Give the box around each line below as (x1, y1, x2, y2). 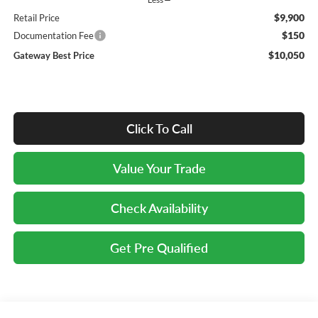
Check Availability (110, 200, 208, 216)
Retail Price (13, 12, 60, 24)
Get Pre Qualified (110, 240, 208, 256)
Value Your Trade (112, 160, 206, 177)
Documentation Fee (13, 30, 94, 42)
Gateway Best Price (13, 50, 94, 62)
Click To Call (126, 121, 192, 137)
